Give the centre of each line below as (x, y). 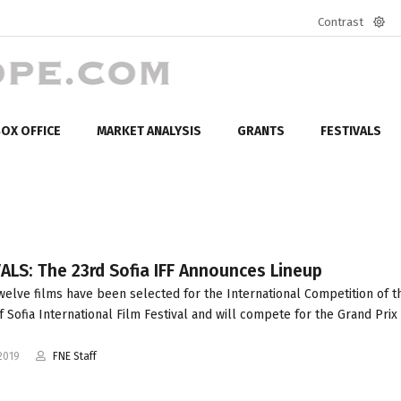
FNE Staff (74, 356)
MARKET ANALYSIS (149, 131)
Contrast (341, 22)
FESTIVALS (351, 131)
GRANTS (261, 131)
